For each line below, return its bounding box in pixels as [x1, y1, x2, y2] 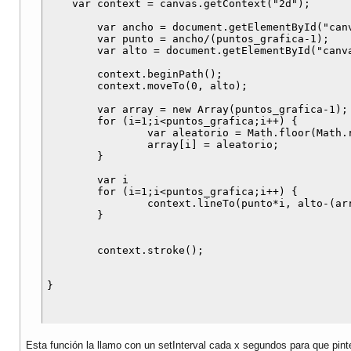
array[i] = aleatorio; [47, 139, 147, 151]
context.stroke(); [47, 244, 97, 257]
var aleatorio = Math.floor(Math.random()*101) [47, 127, 147, 139]
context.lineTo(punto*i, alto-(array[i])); [47, 197, 147, 210]
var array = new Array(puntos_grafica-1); [47, 103, 97, 116]
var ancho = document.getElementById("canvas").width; [47, 21, 97, 34]
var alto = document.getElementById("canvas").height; [47, 45, 97, 57]
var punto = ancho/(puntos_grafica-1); [47, 33, 97, 45]
